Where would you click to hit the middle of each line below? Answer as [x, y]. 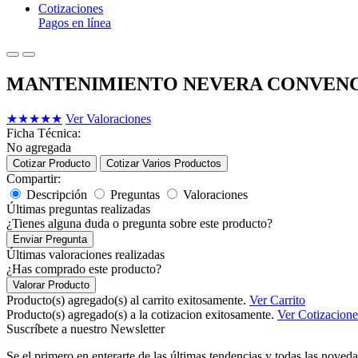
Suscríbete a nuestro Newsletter [86, 328]
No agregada [39, 147]
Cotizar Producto [52, 163]
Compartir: [34, 178]
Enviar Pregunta [50, 239]
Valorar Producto [51, 284]
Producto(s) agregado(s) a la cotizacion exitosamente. [140, 314]
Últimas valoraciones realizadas [86, 254]
